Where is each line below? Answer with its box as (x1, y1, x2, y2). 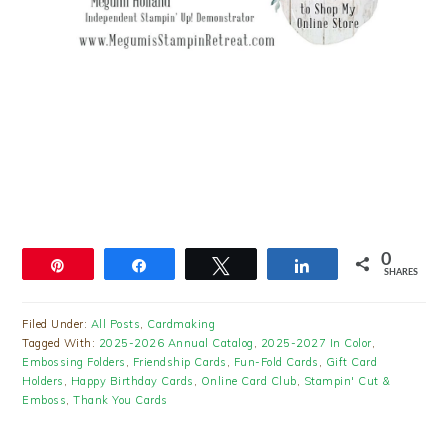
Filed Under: (22, 317, 91, 332)
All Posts (90, 317, 141, 332)
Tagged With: (22, 336, 99, 351)
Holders (22, 374, 64, 389)
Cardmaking (147, 317, 216, 332)
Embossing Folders (22, 355, 126, 370)
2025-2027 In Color (260, 336, 372, 351)
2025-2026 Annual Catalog (98, 336, 254, 351)
